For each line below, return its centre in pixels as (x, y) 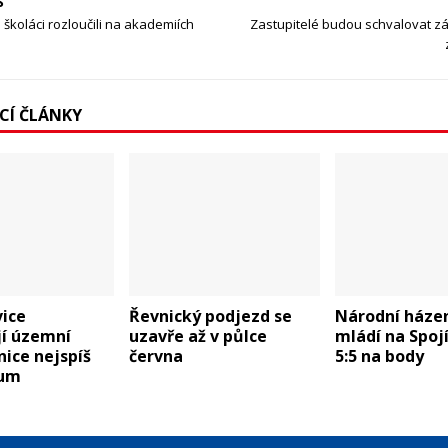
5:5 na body (379, 356)
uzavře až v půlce (197, 336)
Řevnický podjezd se (210, 316)
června (155, 356)
